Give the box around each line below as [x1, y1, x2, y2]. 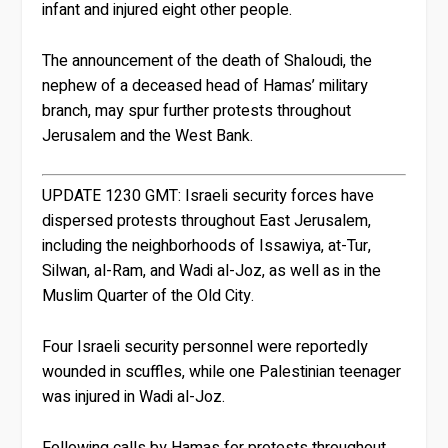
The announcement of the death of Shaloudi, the [42, 48, 373, 73]
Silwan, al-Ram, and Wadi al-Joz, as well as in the [42, 259, 382, 284]
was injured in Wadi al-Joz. [42, 384, 226, 409]
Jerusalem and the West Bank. [42, 123, 254, 148]
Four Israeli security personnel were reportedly [42, 334, 369, 359]
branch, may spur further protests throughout [42, 98, 352, 123]
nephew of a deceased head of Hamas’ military [42, 73, 369, 98]
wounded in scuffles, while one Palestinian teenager [42, 359, 402, 384]
